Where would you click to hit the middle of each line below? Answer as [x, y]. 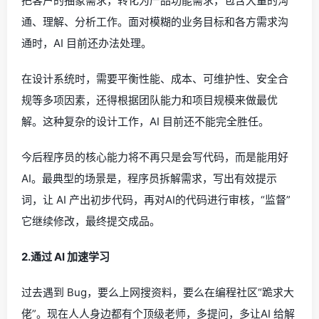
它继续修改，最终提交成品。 [91, 221]
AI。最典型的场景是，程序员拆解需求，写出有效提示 [149, 178]
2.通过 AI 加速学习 [66, 256]
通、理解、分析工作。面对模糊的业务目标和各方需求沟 [155, 21]
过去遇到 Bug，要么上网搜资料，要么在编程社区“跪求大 [158, 292]
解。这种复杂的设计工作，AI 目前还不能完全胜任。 [145, 121]
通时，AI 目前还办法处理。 [87, 43]
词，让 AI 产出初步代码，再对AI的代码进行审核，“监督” [156, 199]
